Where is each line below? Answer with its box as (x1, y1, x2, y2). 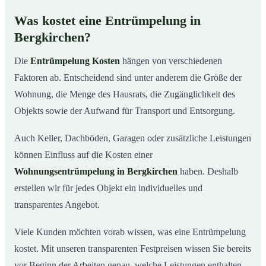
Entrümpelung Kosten (30, 56, 120, 66)
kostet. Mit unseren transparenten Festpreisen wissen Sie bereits (14, 243, 251, 254)
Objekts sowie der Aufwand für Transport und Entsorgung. (14, 106, 235, 116)
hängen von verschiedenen (120, 56, 222, 66)
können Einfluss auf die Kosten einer (14, 150, 153, 160)
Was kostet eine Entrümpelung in (14, 14, 201, 28)
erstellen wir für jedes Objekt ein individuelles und (14, 183, 202, 194)
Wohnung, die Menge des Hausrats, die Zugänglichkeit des (14, 89, 235, 100)
